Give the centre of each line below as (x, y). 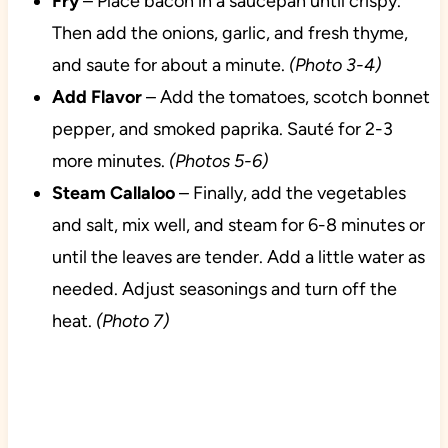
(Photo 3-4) (334, 65)
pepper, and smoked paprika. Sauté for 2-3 (222, 129)
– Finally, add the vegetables (290, 193)
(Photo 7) (132, 321)
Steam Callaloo (113, 193)
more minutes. (108, 161)
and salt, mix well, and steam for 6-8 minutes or (238, 225)
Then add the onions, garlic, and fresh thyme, (229, 33)
